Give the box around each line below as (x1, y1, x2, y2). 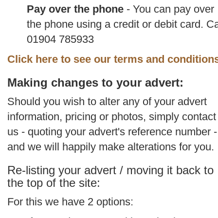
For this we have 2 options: (7, 196, 133, 208)
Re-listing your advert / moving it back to (7, 163, 214, 177)
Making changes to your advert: (7, 76, 183, 89)
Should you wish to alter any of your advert (7, 95, 207, 108)
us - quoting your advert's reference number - (7, 126, 217, 138)
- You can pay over (124, 3, 214, 15)
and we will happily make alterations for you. (7, 141, 214, 153)
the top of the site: (7, 176, 100, 189)
